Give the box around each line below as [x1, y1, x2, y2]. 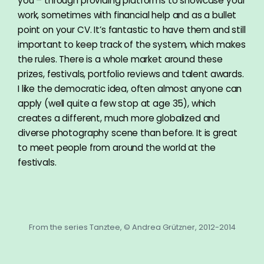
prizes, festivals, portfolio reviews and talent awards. [18, 67, 244, 80]
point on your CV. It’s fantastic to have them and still [18, 23, 246, 36]
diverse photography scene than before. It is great [18, 126, 237, 139]
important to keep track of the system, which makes [18, 38, 246, 51]
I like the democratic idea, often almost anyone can [18, 82, 242, 95]
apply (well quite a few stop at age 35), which [18, 97, 216, 110]
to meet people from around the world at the [18, 141, 216, 154]
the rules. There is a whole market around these [18, 52, 223, 65]
